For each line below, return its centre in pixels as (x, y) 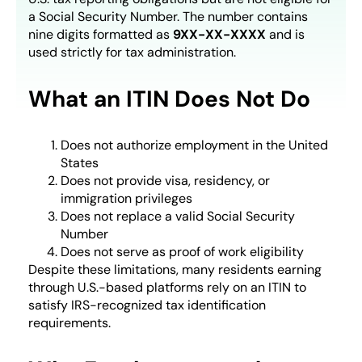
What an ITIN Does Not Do (169, 99)
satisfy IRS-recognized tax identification (147, 305)
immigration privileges (126, 199)
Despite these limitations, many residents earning (175, 270)
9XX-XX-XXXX (219, 35)
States (80, 163)
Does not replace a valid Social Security (178, 217)
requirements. (69, 323)
